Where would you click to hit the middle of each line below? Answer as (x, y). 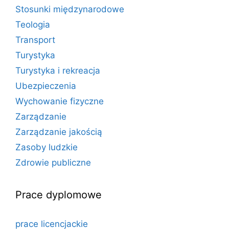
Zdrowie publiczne (53, 163)
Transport (35, 40)
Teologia (33, 25)
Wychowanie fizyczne (60, 101)
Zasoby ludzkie (47, 147)
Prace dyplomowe (59, 195)
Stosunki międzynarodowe (70, 9)
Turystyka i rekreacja (58, 71)
